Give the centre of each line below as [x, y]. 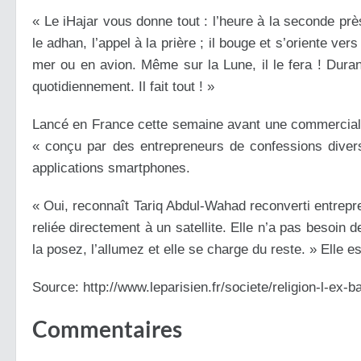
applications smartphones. [111, 168]
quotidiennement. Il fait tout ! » [123, 87]
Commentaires [107, 329]
